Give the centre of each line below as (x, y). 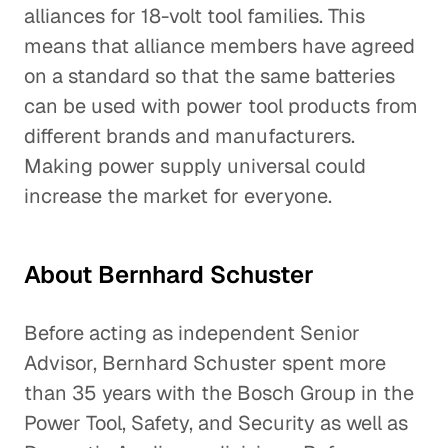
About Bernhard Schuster (169, 274)
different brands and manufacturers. (189, 136)
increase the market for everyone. (178, 196)
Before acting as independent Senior (192, 333)
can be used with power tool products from (221, 106)
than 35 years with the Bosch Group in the (219, 393)
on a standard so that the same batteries (209, 76)
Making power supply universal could (195, 166)
